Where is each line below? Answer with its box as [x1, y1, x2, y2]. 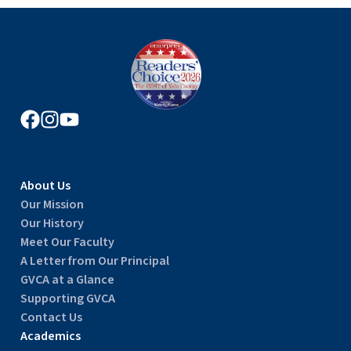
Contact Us [20, 308, 82, 326]
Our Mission [20, 195, 84, 213]
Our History [20, 214, 84, 232]
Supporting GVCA [20, 289, 115, 307]
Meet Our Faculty [20, 233, 114, 251]
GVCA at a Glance [20, 270, 114, 288]
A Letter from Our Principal [20, 251, 169, 270]
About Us [20, 176, 71, 194]
